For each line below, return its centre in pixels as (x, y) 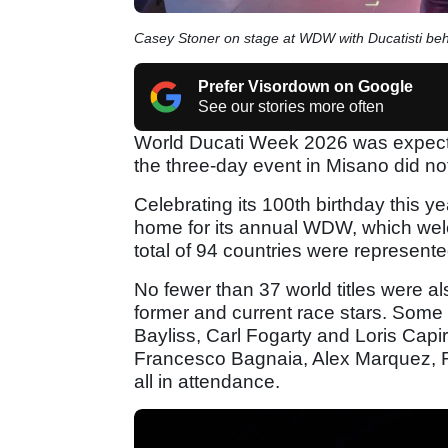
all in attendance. (207, 381)
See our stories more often (291, 106)
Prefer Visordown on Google (305, 86)
